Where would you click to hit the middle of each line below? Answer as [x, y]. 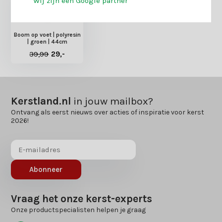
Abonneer [46, 169]
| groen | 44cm [47, 41]
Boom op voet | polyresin [47, 34]
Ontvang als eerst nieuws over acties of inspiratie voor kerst [108, 112]
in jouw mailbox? [112, 101]
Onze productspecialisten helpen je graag [79, 210]
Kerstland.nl [41, 101]
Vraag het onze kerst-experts [82, 198]
